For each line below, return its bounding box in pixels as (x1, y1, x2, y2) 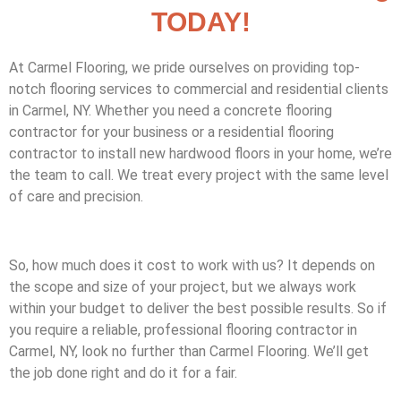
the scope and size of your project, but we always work (9, 277, 356, 295)
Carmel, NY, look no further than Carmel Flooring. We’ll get (9, 342, 369, 360)
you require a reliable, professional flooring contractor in (9, 320, 357, 338)
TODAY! (150, 7, 251, 37)
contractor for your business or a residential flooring (9, 124, 334, 141)
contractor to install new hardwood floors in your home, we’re (9, 145, 392, 162)
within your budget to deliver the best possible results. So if (9, 299, 387, 317)
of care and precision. (9, 188, 143, 205)
